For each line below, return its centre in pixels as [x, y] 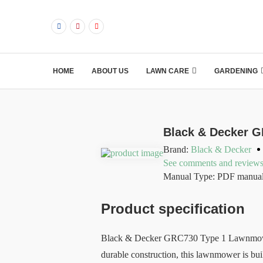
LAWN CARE [167, 71]
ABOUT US [110, 71]
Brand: [177, 149]
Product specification [173, 209]
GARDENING [236, 71]
